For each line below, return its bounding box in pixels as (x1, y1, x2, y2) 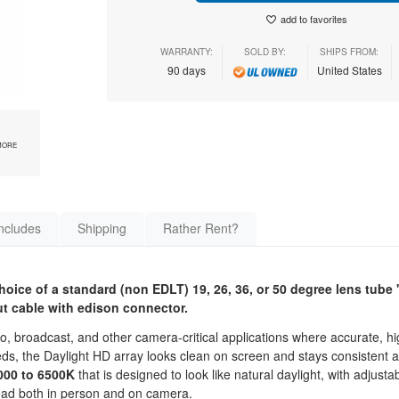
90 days (167, 62, 206, 77)
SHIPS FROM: (320, 45, 379, 58)
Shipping (77, 219, 126, 237)
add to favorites (280, 12, 347, 26)
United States (316, 62, 382, 77)
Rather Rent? (163, 219, 239, 237)
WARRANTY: (159, 45, 213, 58)
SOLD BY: (243, 45, 286, 58)
